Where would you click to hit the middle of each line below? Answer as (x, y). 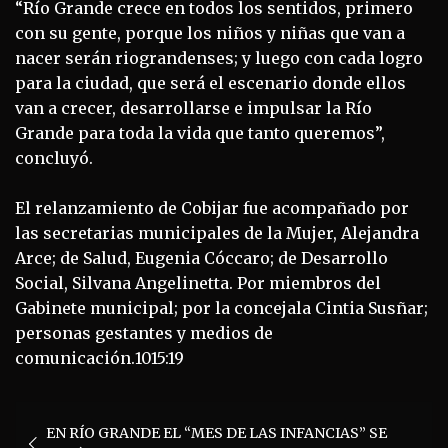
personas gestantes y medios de (144, 332)
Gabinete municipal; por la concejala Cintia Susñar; (221, 307)
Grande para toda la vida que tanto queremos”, (200, 132)
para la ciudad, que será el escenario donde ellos (210, 82)
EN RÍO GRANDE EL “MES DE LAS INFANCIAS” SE (216, 432)
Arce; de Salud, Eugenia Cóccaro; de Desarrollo (201, 257)
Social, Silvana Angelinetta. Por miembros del (198, 282)
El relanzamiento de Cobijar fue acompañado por (212, 207)
